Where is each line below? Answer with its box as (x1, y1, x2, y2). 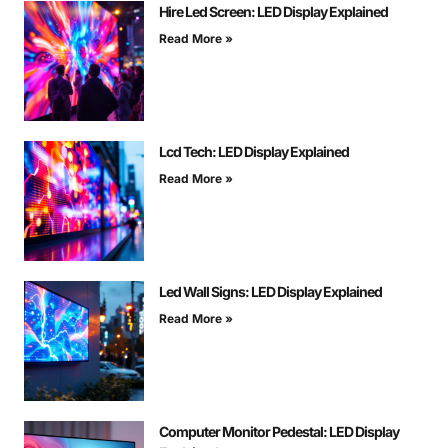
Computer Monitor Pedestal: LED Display (159, 423, 399, 441)
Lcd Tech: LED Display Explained (159, 143, 349, 161)
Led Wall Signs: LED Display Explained (159, 283, 382, 301)
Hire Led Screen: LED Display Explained (159, 3, 388, 21)
